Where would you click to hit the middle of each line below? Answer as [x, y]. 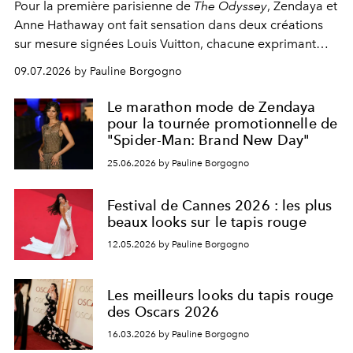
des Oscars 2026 [163, 311]
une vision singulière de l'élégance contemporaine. [160, 63]
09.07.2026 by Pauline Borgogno [98, 71]
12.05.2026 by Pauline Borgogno [178, 245]
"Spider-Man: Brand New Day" [209, 140]
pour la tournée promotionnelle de [223, 123]
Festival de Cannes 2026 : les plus [220, 205]
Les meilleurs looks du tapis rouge [221, 295]
